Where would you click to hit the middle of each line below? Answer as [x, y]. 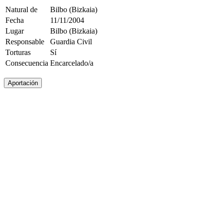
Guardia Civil [71, 42]
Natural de [21, 9]
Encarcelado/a [72, 63]
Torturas [18, 52]
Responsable [25, 42]
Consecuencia [27, 63]
